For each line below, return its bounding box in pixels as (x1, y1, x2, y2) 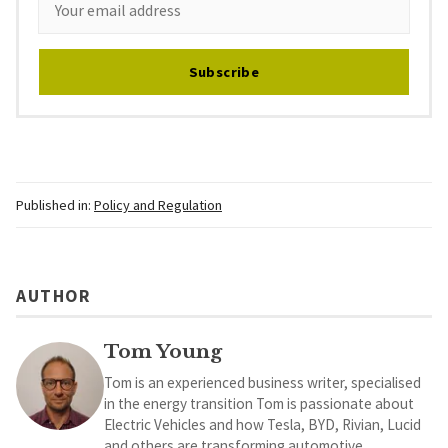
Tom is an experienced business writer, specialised (104, 373, 421, 393)
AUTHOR (16, 285, 91, 308)
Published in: (16, 195, 91, 214)
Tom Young (104, 339, 222, 364)
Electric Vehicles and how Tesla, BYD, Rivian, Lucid (104, 415, 421, 435)
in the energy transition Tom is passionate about (104, 394, 414, 414)
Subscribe (188, 62, 260, 81)
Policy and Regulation (94, 195, 222, 214)
